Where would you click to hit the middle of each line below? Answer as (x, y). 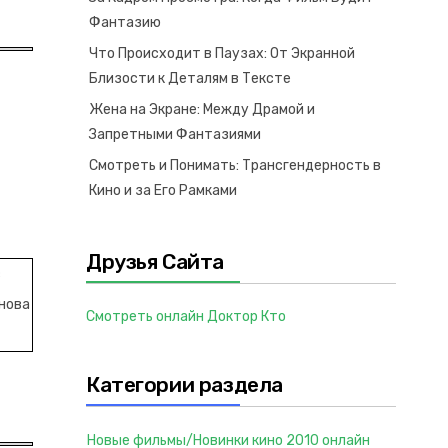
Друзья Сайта (155, 261)
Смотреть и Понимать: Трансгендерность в (235, 165)
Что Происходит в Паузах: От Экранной (222, 53)
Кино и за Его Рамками (163, 190)
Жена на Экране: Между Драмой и (202, 109)
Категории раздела (184, 384)
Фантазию (125, 22)
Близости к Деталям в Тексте (190, 78)
